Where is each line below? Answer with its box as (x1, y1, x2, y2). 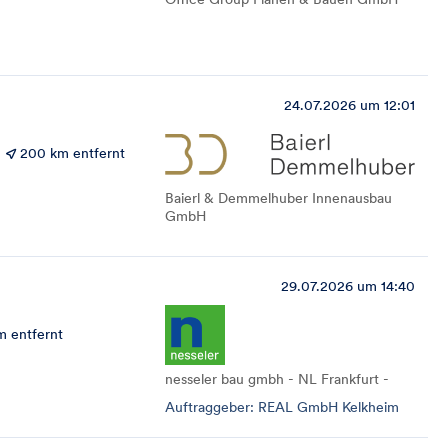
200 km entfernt (20, 144, 125, 162)
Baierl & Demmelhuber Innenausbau (165, 189, 392, 207)
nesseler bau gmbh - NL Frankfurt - (165, 370, 389, 388)
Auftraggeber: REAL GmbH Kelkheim (165, 398, 399, 416)
